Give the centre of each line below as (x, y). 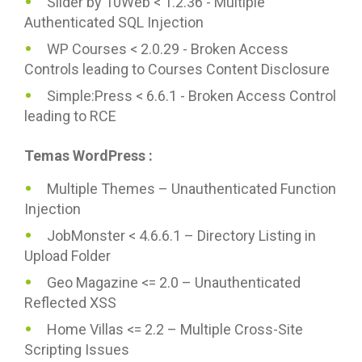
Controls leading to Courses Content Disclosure (177, 69)
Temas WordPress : (88, 156)
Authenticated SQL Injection (114, 22)
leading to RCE (70, 116)
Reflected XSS (70, 303)
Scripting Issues (77, 349)
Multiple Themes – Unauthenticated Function (192, 189)
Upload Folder (67, 256)
